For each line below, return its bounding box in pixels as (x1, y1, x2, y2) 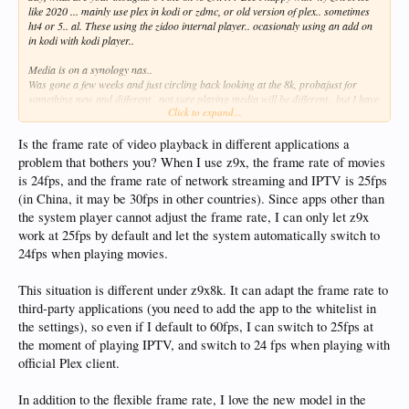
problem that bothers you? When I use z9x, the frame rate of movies (18, 153, 385, 172)
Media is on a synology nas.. (28, 61, 152, 77)
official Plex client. (18, 354, 120, 372)
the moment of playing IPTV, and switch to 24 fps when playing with (18, 336, 390, 354)
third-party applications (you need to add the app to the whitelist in (18, 299, 376, 318)
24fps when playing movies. (18, 245, 168, 263)
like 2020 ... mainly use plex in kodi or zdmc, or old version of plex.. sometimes (28, 3, 370, 18)
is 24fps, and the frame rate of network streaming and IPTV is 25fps (18, 172, 387, 190)
